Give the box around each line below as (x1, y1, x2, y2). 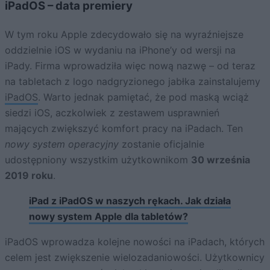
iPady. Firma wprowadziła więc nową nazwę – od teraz (5, 59, 256, 72)
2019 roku (5, 169, 53, 181)
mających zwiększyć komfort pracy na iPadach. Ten (5, 122, 243, 134)
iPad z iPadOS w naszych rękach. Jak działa (29, 194, 231, 207)
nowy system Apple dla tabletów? (29, 210, 188, 222)
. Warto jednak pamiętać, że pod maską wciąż (38, 90, 249, 103)
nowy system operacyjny (5, 137, 119, 150)
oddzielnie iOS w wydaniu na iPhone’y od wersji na (5, 43, 236, 56)
